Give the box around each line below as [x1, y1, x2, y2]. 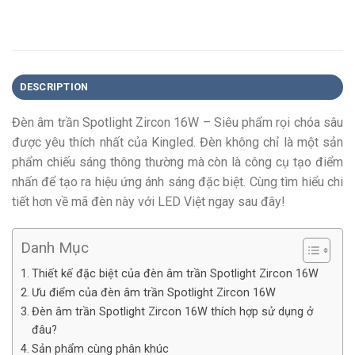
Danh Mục [21, 239, 89, 258]
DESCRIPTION [19, 81, 89, 94]
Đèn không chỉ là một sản [200, 135, 344, 151]
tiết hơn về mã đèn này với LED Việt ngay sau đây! [12, 194, 285, 210]
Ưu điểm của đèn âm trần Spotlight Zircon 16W [31, 286, 276, 300]
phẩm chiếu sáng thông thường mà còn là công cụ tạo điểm [12, 155, 343, 170]
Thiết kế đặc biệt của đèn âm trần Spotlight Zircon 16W [31, 267, 319, 281]
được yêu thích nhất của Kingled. [12, 135, 200, 151]
